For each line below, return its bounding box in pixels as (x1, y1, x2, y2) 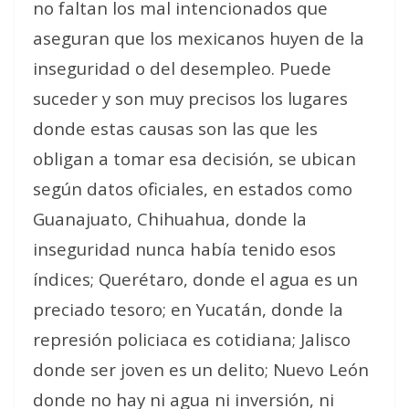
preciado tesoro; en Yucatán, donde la (33, 297, 343, 320)
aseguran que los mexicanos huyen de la (33, 26, 364, 49)
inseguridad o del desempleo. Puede (33, 56, 331, 79)
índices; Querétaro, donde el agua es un (33, 267, 358, 290)
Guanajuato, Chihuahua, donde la (33, 206, 307, 230)
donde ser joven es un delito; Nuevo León (33, 357, 369, 381)
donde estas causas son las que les (33, 116, 318, 140)
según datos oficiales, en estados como (33, 176, 352, 200)
